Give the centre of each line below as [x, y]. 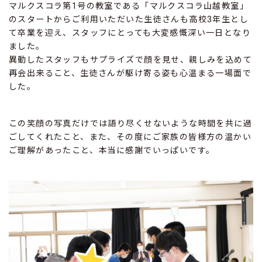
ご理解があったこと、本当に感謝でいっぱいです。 [112, 151]
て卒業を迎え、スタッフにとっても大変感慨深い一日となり [130, 33]
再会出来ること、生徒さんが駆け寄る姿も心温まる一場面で [130, 73]
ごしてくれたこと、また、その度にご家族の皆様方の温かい [130, 137]
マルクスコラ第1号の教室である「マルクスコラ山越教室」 [129, 6]
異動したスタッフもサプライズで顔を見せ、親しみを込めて [131, 60]
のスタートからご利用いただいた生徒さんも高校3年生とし [129, 20]
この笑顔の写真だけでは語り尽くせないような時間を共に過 [131, 124]
